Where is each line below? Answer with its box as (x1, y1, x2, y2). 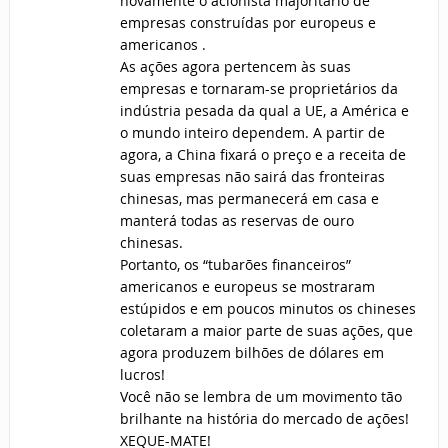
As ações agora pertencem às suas (119, 57, 351, 77)
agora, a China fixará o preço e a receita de (119, 145, 406, 165)
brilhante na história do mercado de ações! (119, 409, 409, 429)
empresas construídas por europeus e (119, 13, 376, 33)
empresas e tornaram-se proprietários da (119, 79, 398, 99)
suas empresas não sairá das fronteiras (119, 167, 385, 187)
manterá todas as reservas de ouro (119, 211, 354, 231)
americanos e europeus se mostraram (119, 277, 375, 297)
